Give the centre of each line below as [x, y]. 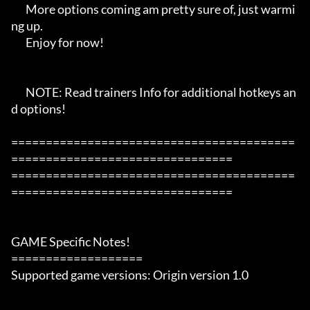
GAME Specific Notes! [71, 242]
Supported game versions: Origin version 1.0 [130, 275]
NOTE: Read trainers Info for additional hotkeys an [18, 92]
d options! [38, 109]
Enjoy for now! [18, 43]
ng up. [27, 26]
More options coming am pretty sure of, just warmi [18, 9]
